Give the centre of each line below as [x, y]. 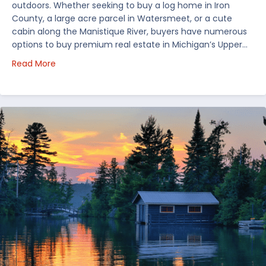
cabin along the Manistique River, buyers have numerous [129, 32]
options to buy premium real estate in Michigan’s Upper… [130, 45]
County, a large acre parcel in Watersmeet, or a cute [122, 19]
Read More [34, 64]
